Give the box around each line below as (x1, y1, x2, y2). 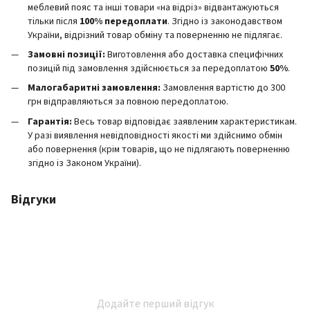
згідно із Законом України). (28, 156, 141, 170)
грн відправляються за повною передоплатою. (28, 95, 228, 109)
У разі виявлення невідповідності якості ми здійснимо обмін (28, 128, 282, 143)
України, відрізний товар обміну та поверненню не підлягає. (28, 28, 282, 42)
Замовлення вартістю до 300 (161, 81, 285, 95)
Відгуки (11, 190, 56, 208)
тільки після (28, 14, 80, 28)
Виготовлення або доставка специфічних (105, 48, 283, 62)
